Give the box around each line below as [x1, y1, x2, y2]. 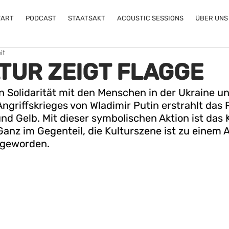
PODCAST [25, 14, 56, 22]
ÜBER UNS [195, 14, 228, 22]
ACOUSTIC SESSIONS [117, 14, 184, 22]
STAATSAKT [67, 14, 105, 22]
